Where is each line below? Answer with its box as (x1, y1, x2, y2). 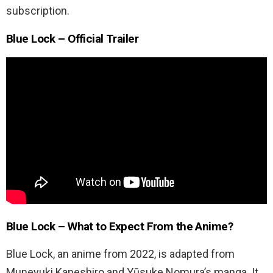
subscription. (6, 4, 69, 17)
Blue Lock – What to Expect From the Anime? (6, 219, 233, 234)
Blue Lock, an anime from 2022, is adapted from (6, 247, 235, 261)
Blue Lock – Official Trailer (6, 31, 139, 46)
